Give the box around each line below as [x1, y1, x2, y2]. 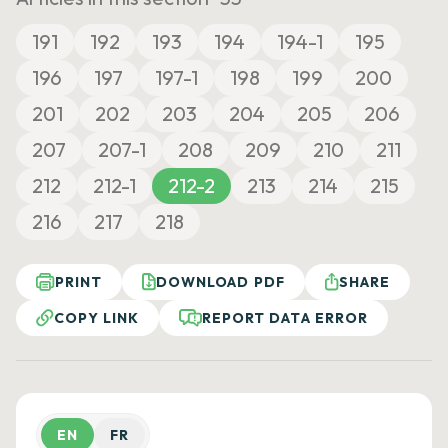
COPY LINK [54, 309, 140, 327]
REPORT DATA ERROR [202, 309, 368, 327]
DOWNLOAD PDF [156, 273, 285, 291]
